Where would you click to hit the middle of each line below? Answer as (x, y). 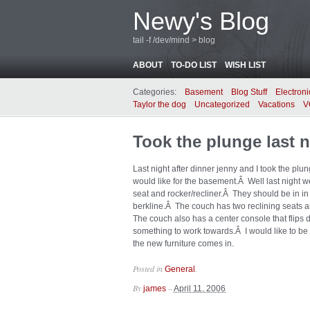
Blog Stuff (249, 92)
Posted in (149, 268)
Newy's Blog (201, 21)
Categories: (155, 92)
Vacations (276, 104)
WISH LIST (245, 65)
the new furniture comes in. (183, 244)
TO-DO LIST (194, 65)
